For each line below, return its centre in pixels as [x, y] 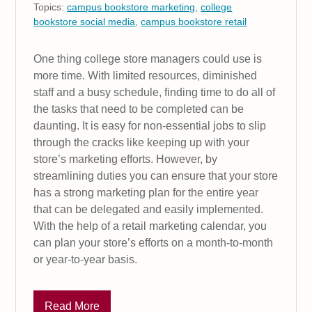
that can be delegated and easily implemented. [149, 210]
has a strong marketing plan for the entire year [146, 193]
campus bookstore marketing [131, 7]
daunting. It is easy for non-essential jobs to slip [150, 126]
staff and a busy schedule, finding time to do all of [155, 93]
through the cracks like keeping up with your [142, 143]
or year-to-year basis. [86, 260]
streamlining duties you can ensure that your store [156, 176]
